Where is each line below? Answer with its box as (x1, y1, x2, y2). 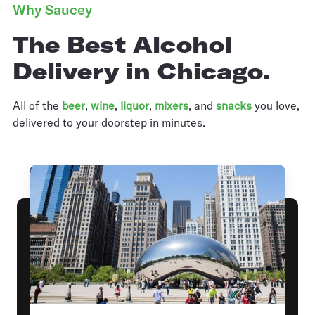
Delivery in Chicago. (13, 56, 270, 85)
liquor (120, 98, 149, 112)
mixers (155, 98, 188, 112)
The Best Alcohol (13, 30, 232, 58)
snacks (216, 98, 252, 112)
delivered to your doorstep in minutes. (13, 115, 205, 129)
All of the (13, 98, 62, 112)
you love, (252, 98, 300, 112)
